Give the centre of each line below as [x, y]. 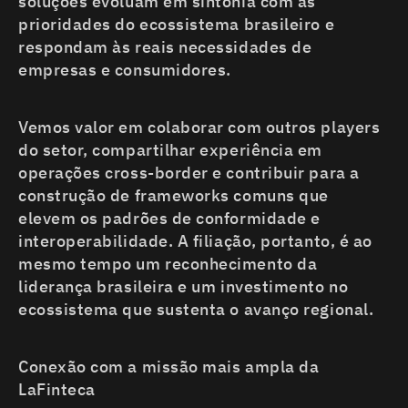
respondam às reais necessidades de [165, 47]
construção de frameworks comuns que [173, 196]
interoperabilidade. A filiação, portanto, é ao [195, 241]
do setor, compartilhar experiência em [170, 150]
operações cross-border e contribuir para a [189, 173]
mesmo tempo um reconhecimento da [168, 264]
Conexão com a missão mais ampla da [169, 367]
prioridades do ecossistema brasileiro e [177, 25]
